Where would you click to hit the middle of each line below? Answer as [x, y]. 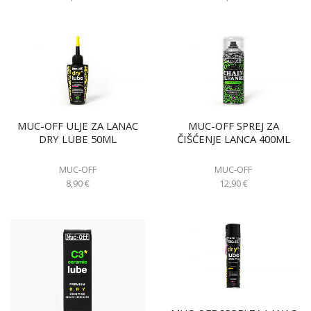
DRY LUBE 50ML [78, 138]
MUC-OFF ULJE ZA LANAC [78, 125]
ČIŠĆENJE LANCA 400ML [233, 138]
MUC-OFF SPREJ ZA [233, 125]
